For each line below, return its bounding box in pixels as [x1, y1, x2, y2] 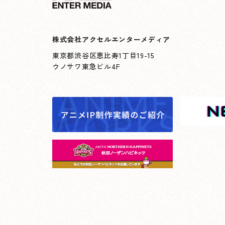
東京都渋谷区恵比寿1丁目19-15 [52, 50, 155, 60]
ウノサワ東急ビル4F [52, 61, 121, 71]
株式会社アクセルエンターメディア [52, 34, 171, 44]
